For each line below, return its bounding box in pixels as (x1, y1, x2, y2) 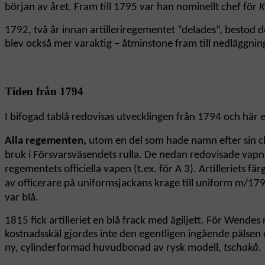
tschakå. (224, 243, 261, 254)
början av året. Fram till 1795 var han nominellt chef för (5, 2, 259, 14)
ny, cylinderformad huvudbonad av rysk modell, (5, 243, 224, 254)
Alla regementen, (5, 135, 86, 147)
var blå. (5, 192, 38, 204)
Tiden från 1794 (5, 85, 83, 98)
